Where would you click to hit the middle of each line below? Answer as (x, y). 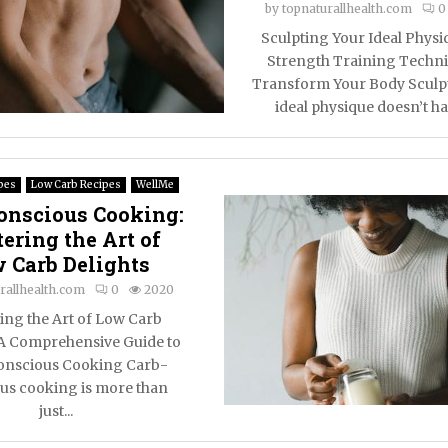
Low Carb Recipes (76, 184)
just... (56, 411)
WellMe (155, 184)
